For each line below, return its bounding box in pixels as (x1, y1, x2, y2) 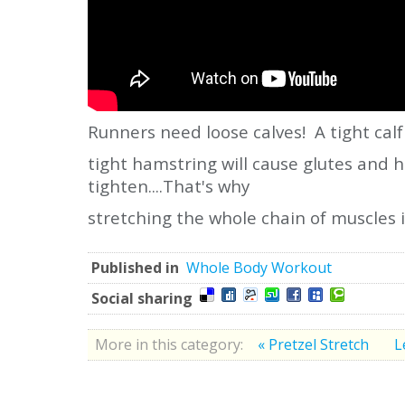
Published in (91, 257, 179, 278)
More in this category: (95, 334, 243, 354)
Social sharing (91, 287, 193, 308)
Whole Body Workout (186, 257, 332, 278)
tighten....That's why (88, 174, 250, 197)
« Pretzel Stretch (258, 334, 372, 354)
